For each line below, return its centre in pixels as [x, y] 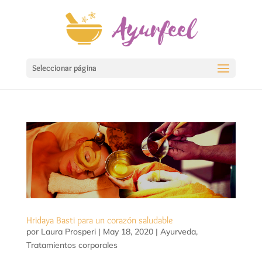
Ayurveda [178, 232]
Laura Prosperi [68, 232]
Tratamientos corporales [72, 245]
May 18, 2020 [128, 232]
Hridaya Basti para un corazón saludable [99, 220]
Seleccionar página [64, 68]
